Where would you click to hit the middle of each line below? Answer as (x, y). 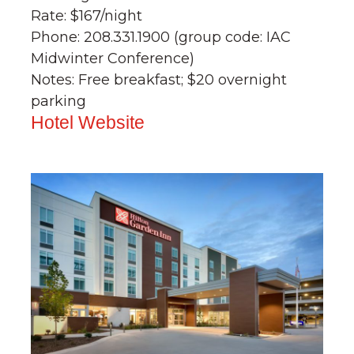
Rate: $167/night (87, 15)
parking (59, 101)
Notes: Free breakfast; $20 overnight (159, 79)
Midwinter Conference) (113, 58)
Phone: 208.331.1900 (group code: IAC (161, 37)
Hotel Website (88, 122)
